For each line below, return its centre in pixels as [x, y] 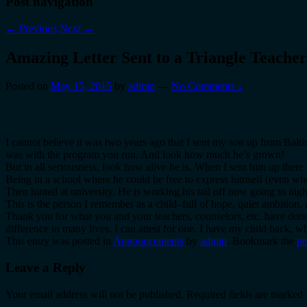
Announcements [148, 241]
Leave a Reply [46, 268]
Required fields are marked [246, 294]
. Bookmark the [262, 241]
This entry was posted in [59, 241]
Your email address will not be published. [95, 294]
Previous [37, 28]
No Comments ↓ [207, 86]
